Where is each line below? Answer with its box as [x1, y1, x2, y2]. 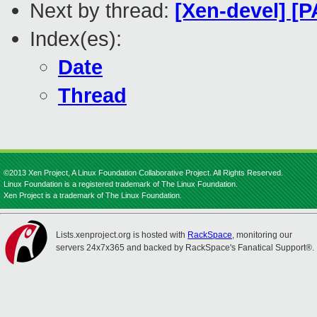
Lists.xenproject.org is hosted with [56, 230, 188, 240]
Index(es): [30, 27, 122, 51]
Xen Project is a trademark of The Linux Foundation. [4, 191, 182, 200]
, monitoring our [232, 230, 292, 240]
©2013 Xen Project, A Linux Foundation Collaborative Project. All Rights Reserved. [4, 168, 283, 177]
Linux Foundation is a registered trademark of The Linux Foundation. [4, 180, 238, 188]
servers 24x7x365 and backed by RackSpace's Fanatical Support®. [56, 243, 314, 253]
